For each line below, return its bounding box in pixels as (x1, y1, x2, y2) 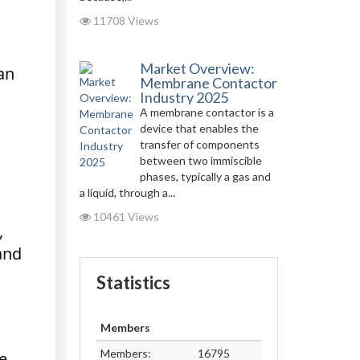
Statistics (96, 272, 170, 293)
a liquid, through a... (79, 186, 175, 199)
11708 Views (90, 14, 159, 27)
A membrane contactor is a (139, 105, 274, 119)
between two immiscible (139, 153, 262, 167)
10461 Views (90, 210, 159, 223)
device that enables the (139, 121, 259, 135)
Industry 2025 (139, 88, 228, 106)
